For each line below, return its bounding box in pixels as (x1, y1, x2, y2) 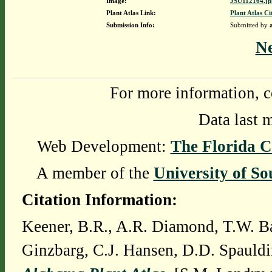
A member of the (36, 164, 154, 182)
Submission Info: (106, 21, 155, 29)
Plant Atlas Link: (106, 9, 156, 16)
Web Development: (36, 137, 171, 155)
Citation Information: (21, 191, 177, 209)
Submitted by (229, 21, 270, 29)
